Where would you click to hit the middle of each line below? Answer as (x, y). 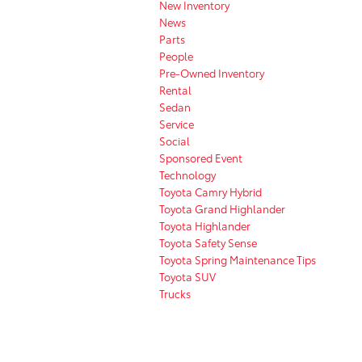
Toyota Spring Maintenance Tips (238, 259)
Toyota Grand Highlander (222, 208)
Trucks (175, 293)
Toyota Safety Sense (208, 242)
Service (177, 123)
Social (175, 140)
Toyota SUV (187, 276)
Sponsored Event (201, 157)
